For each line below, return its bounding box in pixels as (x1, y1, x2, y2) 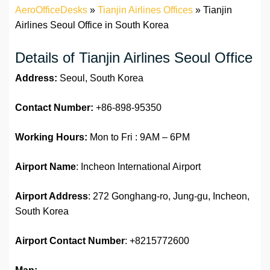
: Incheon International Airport (76, 162, 201, 172)
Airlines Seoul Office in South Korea (15, 20, 169, 30)
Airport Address (15, 191, 88, 201)
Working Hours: (15, 132, 87, 142)
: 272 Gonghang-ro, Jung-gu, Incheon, (88, 191, 250, 201)
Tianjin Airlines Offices (98, 5, 193, 15)
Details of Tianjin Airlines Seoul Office (15, 49, 253, 66)
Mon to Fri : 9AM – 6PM (87, 132, 190, 142)
